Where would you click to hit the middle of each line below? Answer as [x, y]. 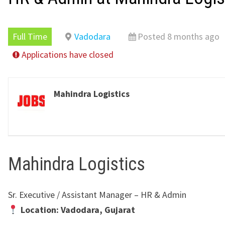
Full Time [30, 36]
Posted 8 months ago [179, 36]
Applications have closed [68, 54]
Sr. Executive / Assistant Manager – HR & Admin [97, 194]
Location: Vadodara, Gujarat [78, 209]
